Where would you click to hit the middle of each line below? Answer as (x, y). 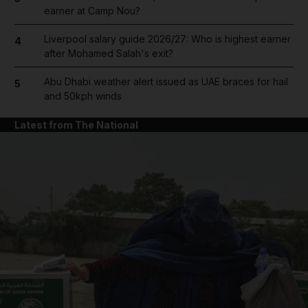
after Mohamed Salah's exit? (108, 53)
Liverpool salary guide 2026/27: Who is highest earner (167, 38)
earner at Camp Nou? (92, 10)
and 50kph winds (82, 96)
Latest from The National (76, 124)
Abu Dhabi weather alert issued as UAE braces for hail (166, 81)
